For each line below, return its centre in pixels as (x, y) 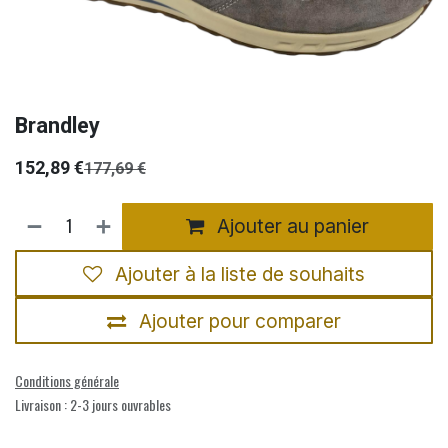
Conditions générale (67, 381)
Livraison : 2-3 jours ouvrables (93, 405)
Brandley (57, 125)
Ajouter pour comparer (240, 320)
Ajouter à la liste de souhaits (240, 273)
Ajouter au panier (291, 226)
